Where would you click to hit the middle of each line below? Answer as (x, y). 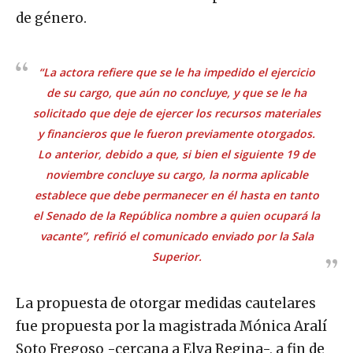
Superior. (176, 256)
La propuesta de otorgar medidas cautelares (166, 303)
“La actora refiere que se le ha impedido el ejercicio (176, 72)
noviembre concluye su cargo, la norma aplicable (176, 174)
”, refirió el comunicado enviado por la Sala (197, 236)
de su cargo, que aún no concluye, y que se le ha (176, 92)
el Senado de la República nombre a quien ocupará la (176, 215)
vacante (61, 236)
